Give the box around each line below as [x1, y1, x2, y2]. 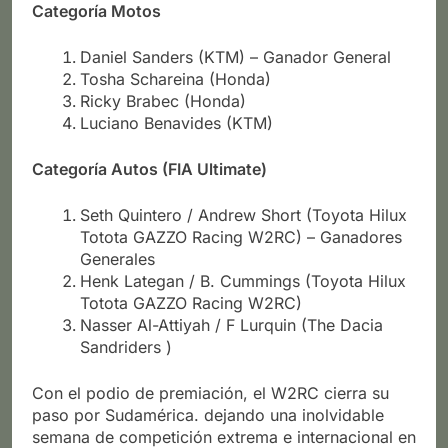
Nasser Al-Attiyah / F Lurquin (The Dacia [80, 314, 383, 335]
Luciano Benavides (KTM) [80, 112, 273, 133]
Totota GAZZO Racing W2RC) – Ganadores [80, 226, 402, 247]
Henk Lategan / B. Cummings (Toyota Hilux [80, 270, 406, 291]
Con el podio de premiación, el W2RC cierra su [32, 382, 389, 403]
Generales [80, 248, 155, 269]
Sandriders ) [80, 336, 172, 357]
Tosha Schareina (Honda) [80, 68, 271, 89]
